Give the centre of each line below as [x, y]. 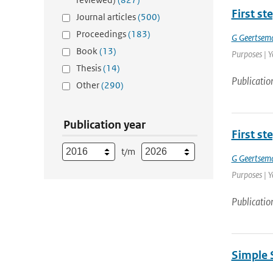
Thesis [90, 68]
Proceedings [102, 34]
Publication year [105, 125]
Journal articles [107, 17]
